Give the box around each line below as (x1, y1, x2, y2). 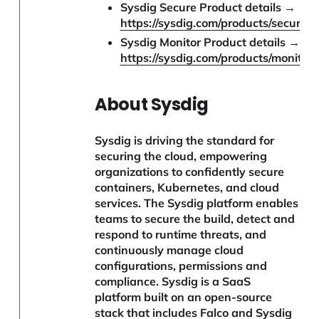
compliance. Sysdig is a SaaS (95, 274, 251, 289)
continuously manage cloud (95, 243, 244, 258)
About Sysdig (95, 93, 209, 117)
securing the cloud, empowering (95, 149, 268, 164)
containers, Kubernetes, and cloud (95, 180, 280, 195)
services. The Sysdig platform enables (95, 196, 299, 211)
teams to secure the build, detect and (95, 211, 296, 226)
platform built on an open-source (95, 290, 273, 305)
